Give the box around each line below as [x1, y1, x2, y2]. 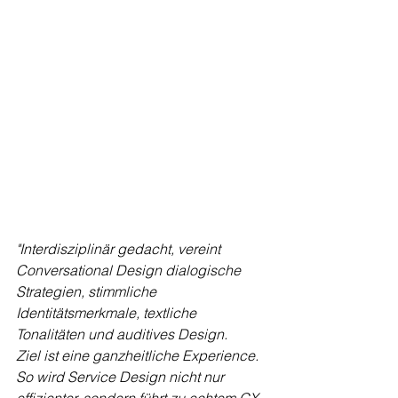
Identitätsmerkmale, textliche [16, 304, 200, 322]
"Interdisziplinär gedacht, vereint [16, 240, 224, 259]
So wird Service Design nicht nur [16, 368, 227, 386]
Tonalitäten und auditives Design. [16, 325, 227, 344]
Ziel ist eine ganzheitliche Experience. [16, 346, 259, 365]
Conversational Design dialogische [16, 261, 244, 280]
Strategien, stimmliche [16, 283, 160, 301]
